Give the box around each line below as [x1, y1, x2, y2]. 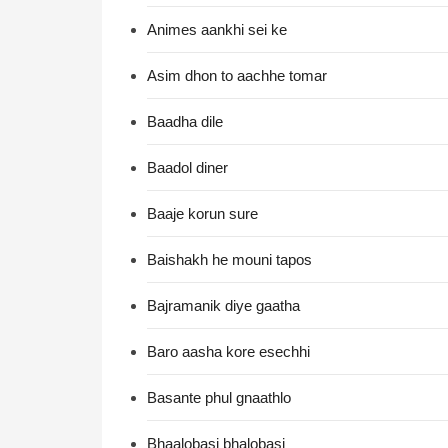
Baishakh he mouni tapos [147, 251, 312, 268]
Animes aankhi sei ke [147, 21, 287, 38]
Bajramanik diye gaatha [147, 297, 300, 314]
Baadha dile [147, 113, 223, 130]
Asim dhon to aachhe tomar [147, 67, 327, 84]
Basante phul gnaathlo [147, 389, 291, 406]
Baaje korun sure [147, 205, 258, 222]
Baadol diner [147, 159, 228, 176]
